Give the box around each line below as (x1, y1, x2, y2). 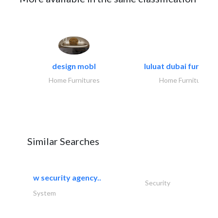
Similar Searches (27, 135, 99, 147)
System (33, 189, 56, 198)
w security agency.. (33, 173, 101, 182)
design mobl (52, 61, 96, 71)
